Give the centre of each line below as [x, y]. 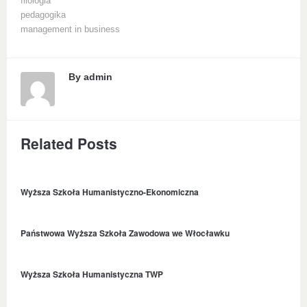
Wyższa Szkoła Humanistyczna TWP [92, 274]
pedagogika [43, 15]
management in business [70, 29]
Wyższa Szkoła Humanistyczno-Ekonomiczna [110, 192]
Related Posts [69, 143]
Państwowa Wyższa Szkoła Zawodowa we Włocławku [125, 233]
